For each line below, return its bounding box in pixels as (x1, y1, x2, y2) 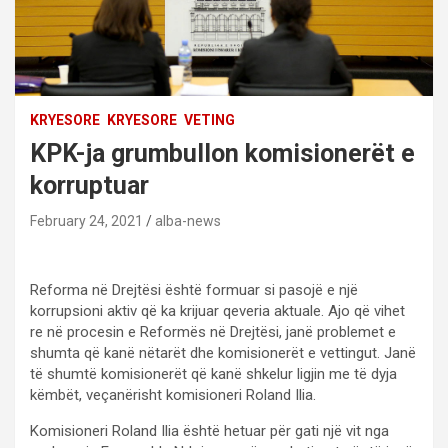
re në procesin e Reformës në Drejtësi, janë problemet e (30, 322, 396, 341)
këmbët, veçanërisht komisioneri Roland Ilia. (30, 385, 316, 404)
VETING (184, 111, 235, 128)
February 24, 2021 (30, 212, 143, 229)
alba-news (155, 212, 221, 229)
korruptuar (30, 170, 149, 200)
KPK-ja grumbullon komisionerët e (30, 138, 415, 168)
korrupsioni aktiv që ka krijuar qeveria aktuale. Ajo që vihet (30, 301, 405, 320)
